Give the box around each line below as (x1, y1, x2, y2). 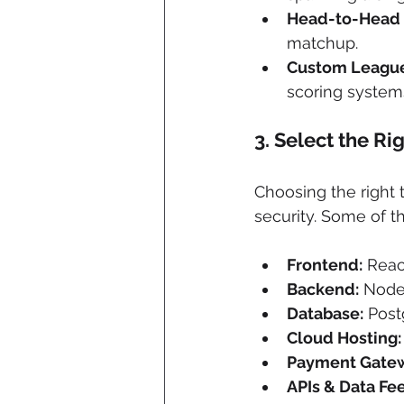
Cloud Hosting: (287, 328, 401, 348)
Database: (287, 304, 363, 324)
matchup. (287, 33, 358, 53)
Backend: (287, 280, 359, 299)
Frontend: (287, 255, 363, 275)
